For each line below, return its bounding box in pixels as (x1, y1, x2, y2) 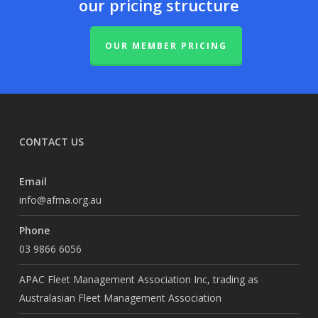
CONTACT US (18, 135, 84, 149)
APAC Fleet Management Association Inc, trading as (18, 273, 258, 287)
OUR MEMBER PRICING (104, 40, 227, 53)
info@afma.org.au (18, 193, 102, 207)
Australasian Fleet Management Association (18, 291, 221, 305)
